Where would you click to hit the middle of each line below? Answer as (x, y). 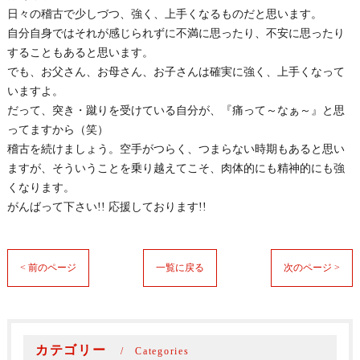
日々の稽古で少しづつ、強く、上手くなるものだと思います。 (164, 14)
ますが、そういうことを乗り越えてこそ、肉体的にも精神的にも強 (176, 168)
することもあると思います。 (80, 53)
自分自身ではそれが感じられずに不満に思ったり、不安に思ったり (176, 33)
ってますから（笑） (57, 130)
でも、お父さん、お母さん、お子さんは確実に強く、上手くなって (176, 72)
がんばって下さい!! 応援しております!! (106, 207)
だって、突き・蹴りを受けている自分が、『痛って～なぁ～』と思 (176, 110)
